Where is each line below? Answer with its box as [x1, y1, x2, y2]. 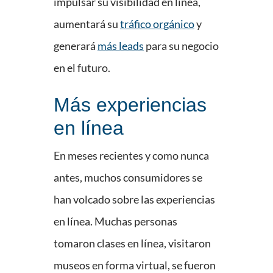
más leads [97, 39, 144, 53]
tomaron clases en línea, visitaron [54, 236, 211, 250]
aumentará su [54, 17, 120, 31]
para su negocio [144, 39, 219, 53]
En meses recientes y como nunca [54, 149, 209, 163]
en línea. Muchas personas [54, 214, 177, 229]
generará [54, 39, 97, 53]
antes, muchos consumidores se [54, 171, 202, 185]
